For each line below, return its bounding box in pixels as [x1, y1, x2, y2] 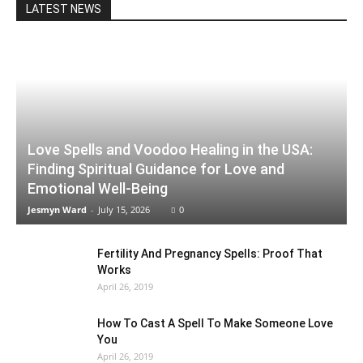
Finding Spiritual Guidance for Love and [28, 160, 284, 178]
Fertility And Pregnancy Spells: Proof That [97, 247, 322, 261]
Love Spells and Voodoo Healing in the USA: [28, 141, 313, 159]
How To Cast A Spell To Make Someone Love [97, 317, 333, 331]
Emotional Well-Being [28, 180, 168, 198]
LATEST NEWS [26, 2, 101, 15]
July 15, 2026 [98, 203, 150, 216]
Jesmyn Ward [28, 203, 87, 216]
